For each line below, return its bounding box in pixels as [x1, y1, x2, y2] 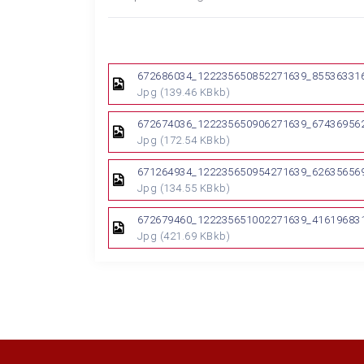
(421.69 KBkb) [159, 230, 231, 242]
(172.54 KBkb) [159, 134, 231, 146]
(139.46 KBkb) [159, 86, 231, 98]
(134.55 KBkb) [159, 182, 231, 194]
